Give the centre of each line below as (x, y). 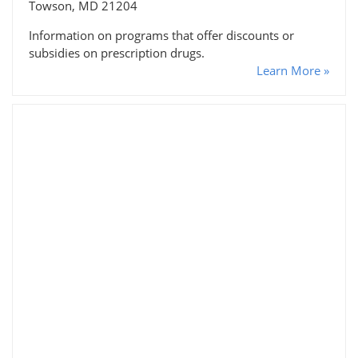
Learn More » (293, 70)
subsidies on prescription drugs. (117, 52)
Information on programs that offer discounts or (161, 35)
